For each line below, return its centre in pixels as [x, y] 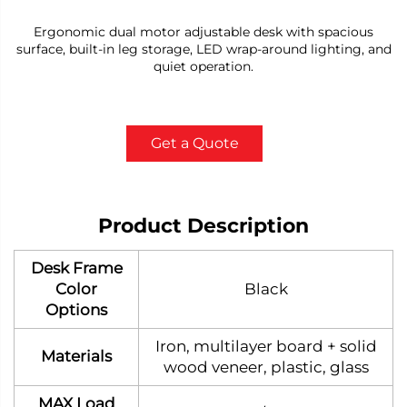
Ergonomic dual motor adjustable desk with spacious [203, 31]
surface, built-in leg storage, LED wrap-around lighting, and [203, 49]
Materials [76, 356]
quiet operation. [203, 66]
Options [76, 309]
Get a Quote [194, 143]
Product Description [203, 225]
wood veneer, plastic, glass [266, 367]
